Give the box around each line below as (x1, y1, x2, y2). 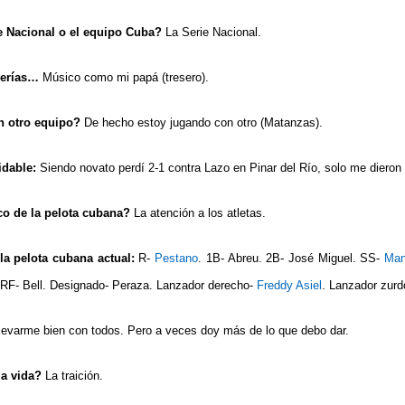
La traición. (45, 368, 103, 382)
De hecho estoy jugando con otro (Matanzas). (80, 115, 323, 129)
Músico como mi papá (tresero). (42, 70, 209, 84)
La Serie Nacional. (162, 24, 261, 39)
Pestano (155, 250, 199, 265)
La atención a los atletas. (130, 205, 266, 220)
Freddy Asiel (257, 278, 322, 292)
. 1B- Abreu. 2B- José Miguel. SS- (198, 250, 384, 265)
